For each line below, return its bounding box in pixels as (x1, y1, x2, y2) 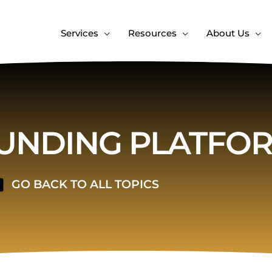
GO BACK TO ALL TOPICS (11, 177, 159, 192)
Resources (127, 27, 177, 39)
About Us (206, 27, 250, 39)
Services (60, 27, 98, 39)
